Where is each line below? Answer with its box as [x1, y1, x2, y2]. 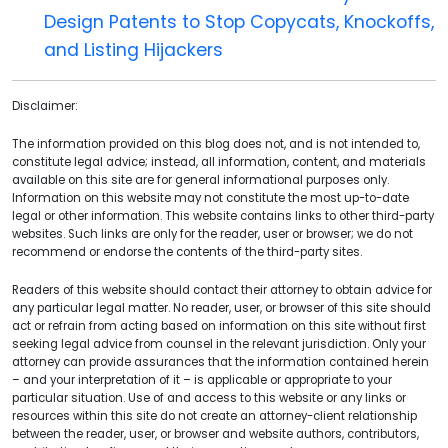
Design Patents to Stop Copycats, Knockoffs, [44, 9, 434, 34]
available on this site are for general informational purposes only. [12, 171, 389, 188]
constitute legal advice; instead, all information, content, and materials [12, 153, 426, 170]
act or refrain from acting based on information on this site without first [12, 317, 426, 334]
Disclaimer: [12, 97, 77, 114]
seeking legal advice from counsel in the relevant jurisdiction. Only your [12, 335, 426, 352]
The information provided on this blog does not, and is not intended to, [12, 135, 420, 152]
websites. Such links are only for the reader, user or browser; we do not [12, 225, 413, 242]
